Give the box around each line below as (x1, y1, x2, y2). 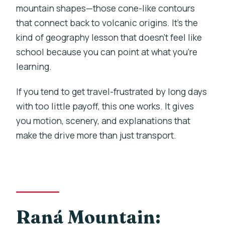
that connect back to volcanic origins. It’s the (16, 17, 198, 29)
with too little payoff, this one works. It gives (16, 100, 194, 113)
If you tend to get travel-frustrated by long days (16, 85, 207, 98)
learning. (16, 60, 52, 73)
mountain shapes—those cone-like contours (16, 2, 195, 15)
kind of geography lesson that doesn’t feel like (16, 31, 202, 44)
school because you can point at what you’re (16, 46, 198, 58)
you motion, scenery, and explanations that (16, 115, 191, 127)
